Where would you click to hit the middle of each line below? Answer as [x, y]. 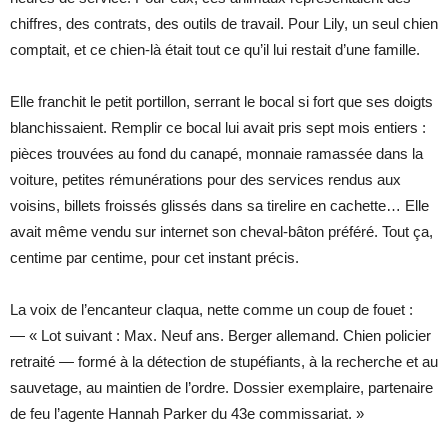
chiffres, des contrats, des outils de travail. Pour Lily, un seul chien [224, 23]
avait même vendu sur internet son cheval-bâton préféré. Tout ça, [221, 231]
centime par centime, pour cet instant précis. [154, 257]
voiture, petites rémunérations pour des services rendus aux [205, 179]
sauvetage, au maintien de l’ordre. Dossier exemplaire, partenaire [221, 387]
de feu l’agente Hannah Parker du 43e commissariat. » [187, 413]
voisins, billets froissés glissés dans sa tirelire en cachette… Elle [219, 205]
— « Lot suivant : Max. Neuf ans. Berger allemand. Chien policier [220, 335]
